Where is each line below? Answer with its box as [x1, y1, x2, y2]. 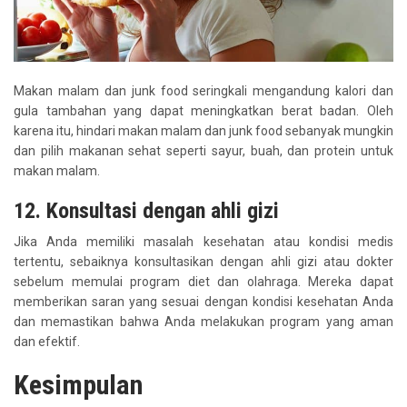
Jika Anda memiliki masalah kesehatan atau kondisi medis [14, 234, 393, 250]
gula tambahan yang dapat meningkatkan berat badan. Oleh [14, 104, 393, 119]
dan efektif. [14, 334, 80, 350]
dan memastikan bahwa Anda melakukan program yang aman [14, 314, 393, 330]
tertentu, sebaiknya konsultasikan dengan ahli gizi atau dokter [14, 254, 393, 270]
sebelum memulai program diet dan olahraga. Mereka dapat [14, 274, 393, 290]
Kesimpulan [14, 369, 143, 402]
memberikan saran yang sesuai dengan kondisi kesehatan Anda [14, 294, 393, 310]
